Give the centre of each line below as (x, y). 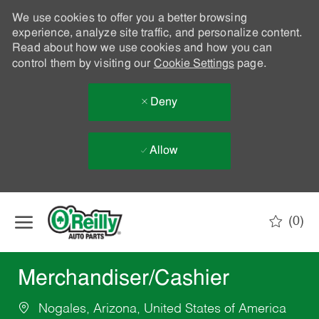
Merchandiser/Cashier (123, 280)
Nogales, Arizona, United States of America (160, 309)
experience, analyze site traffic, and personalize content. (157, 33)
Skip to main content (159, 199)
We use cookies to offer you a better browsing (129, 19)
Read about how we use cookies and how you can (142, 48)
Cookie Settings (194, 64)
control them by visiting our (83, 64)
